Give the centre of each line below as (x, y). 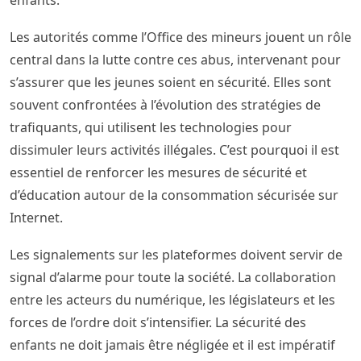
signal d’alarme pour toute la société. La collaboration (173, 278)
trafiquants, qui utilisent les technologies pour (151, 128)
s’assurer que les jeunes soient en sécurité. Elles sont (170, 83)
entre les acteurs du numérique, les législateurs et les (172, 300)
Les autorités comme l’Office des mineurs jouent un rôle (180, 37)
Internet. (36, 218)
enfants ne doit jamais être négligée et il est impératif (172, 345)
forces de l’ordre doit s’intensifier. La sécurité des (158, 323)
